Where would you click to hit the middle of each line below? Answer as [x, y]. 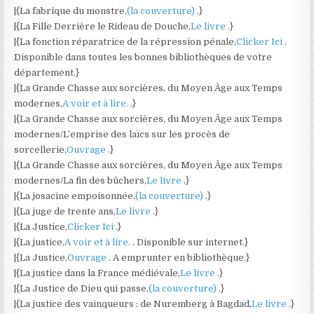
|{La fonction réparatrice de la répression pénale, [125, 42]
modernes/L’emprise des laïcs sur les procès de [122, 134]
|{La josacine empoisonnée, [75, 196]
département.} [47, 73]
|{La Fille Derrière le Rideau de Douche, [103, 26]
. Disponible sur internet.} [191, 242]
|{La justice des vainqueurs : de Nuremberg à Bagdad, [133, 304]
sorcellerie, [41, 150]
